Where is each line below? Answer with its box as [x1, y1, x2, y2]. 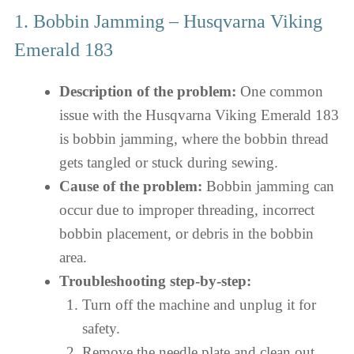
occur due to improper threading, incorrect [59, 201, 314, 218]
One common [236, 83, 323, 100]
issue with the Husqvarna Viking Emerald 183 [59, 107, 339, 123]
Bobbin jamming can [202, 178, 334, 194]
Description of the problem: [59, 83, 236, 100]
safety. [81, 320, 120, 337]
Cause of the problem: [59, 178, 202, 194]
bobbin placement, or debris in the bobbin [59, 225, 314, 242]
